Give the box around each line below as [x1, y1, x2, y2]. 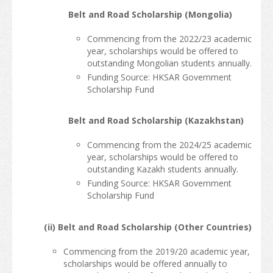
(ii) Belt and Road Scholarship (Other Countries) [44, 221, 252, 233]
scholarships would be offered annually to [63, 257, 227, 269]
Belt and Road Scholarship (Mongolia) [68, 9, 233, 21]
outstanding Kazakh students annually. [87, 163, 238, 175]
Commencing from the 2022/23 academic [87, 33, 252, 45]
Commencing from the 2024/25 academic [87, 139, 252, 151]
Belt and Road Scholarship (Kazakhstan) [68, 115, 244, 127]
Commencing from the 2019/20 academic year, [63, 245, 250, 257]
